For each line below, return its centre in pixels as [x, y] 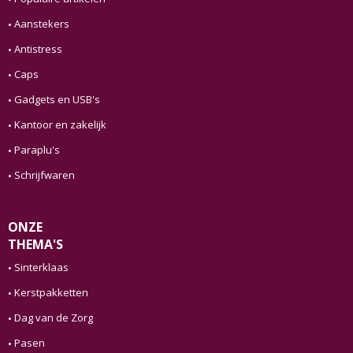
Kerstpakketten [51, 293]
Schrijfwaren [44, 175]
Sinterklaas [41, 268]
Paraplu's [37, 150]
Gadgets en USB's [57, 100]
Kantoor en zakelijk [60, 125]
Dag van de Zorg [53, 318]
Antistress [38, 49]
